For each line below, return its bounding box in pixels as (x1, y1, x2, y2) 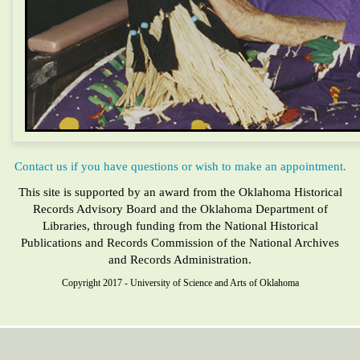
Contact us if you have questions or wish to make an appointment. (14, 160, 346, 173)
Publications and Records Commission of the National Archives (21, 235, 339, 249)
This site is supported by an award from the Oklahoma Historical (18, 185, 342, 198)
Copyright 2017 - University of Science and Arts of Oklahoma (61, 277, 299, 288)
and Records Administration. (108, 252, 252, 266)
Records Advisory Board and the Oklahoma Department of (32, 202, 328, 215)
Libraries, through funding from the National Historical (42, 219, 318, 232)
